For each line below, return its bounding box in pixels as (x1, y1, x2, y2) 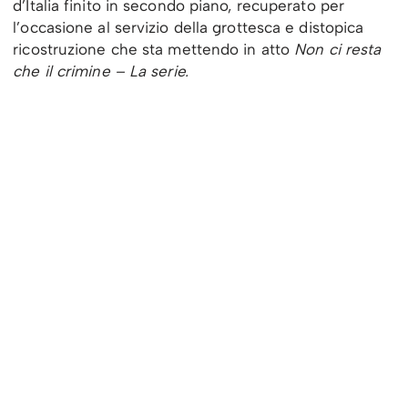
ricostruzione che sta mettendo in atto (13, 40, 295, 59)
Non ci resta (294, 40, 382, 59)
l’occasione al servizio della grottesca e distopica (13, 18, 364, 37)
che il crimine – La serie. (13, 62, 189, 81)
